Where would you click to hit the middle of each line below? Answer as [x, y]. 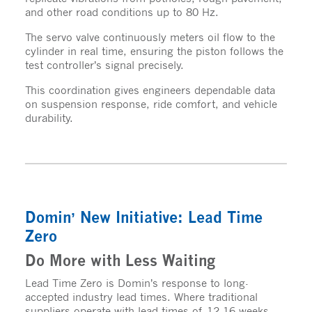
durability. [50, 117]
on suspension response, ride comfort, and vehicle [151, 103]
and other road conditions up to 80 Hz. [123, 11]
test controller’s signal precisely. [104, 64]
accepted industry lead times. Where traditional [141, 296]
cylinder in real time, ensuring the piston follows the [154, 50]
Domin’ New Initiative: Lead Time [143, 217]
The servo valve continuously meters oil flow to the [150, 37]
